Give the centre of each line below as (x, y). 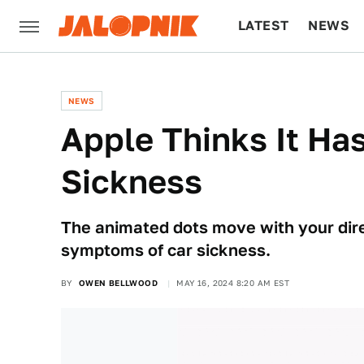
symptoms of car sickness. (166, 250)
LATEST (264, 26)
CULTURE (269, 78)
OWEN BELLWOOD (118, 283)
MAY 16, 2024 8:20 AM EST (233, 283)
